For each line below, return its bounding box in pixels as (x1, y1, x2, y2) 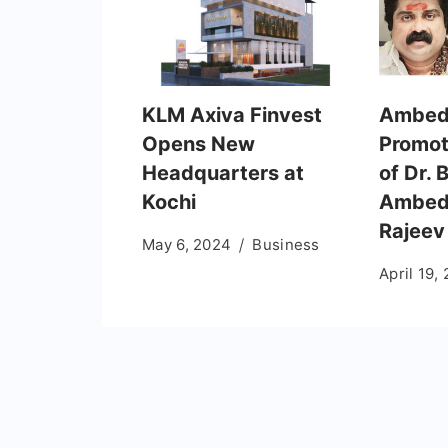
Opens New (142, 131, 255, 156)
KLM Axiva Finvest (142, 102, 322, 127)
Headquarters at (142, 160, 304, 185)
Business (252, 234, 320, 254)
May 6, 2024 (142, 234, 232, 254)
